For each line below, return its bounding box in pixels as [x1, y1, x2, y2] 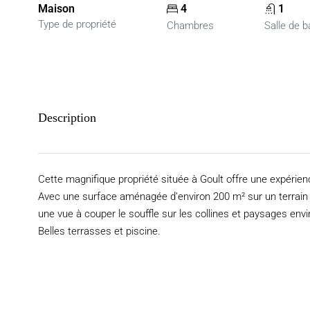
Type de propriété [38, 18, 116, 30]
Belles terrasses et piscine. [38, 225, 161, 237]
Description [38, 111, 96, 125]
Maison [38, 2, 75, 15]
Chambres [167, 19, 215, 32]
